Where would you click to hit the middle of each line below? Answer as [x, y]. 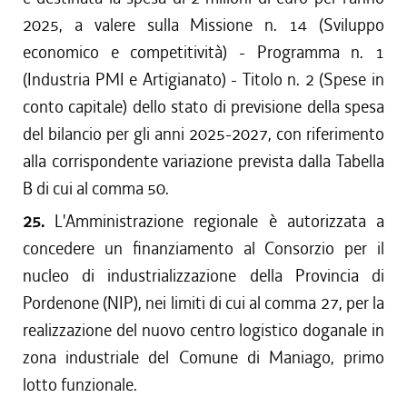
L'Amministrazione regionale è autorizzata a [220, 221]
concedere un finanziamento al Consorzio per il [203, 248]
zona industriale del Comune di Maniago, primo [203, 357]
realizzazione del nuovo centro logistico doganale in [203, 330]
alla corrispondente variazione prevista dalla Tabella [203, 161]
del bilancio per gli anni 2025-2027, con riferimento [203, 134]
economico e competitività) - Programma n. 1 [203, 52]
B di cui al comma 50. [96, 189]
